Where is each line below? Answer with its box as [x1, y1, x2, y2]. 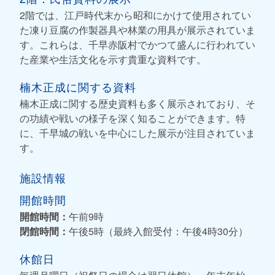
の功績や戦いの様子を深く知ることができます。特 [20, 110, 246, 125]
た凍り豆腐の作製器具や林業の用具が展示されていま [20, 22, 255, 37]
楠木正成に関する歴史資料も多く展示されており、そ [20, 96, 255, 110]
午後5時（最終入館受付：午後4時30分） [69, 223, 248, 238]
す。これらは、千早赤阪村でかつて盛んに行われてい [20, 37, 255, 52]
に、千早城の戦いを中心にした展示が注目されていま [20, 125, 255, 140]
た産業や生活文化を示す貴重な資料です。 [20, 52, 206, 66]
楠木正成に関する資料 [20, 78, 136, 95]
